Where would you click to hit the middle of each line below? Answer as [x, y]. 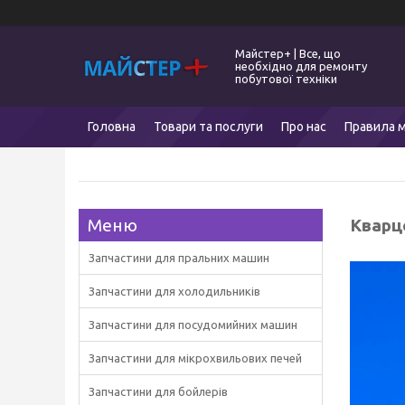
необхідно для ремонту [301, 66]
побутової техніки [286, 79]
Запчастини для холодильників [174, 291]
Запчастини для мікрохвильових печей [195, 358]
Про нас [304, 127]
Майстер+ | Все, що [288, 53]
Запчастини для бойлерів [158, 391]
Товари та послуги [208, 127]
